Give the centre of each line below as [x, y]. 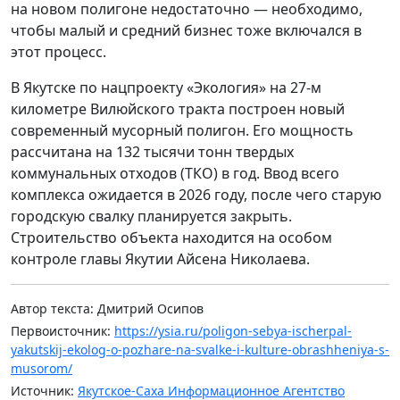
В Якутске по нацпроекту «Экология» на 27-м [166, 87]
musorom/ [42, 368]
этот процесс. [58, 51]
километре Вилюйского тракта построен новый [178, 108]
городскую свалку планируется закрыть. [151, 216]
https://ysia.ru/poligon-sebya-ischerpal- [233, 330]
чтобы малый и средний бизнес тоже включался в [186, 30]
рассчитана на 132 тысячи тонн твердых [152, 151]
